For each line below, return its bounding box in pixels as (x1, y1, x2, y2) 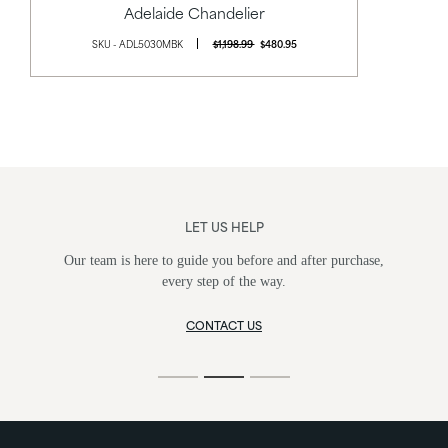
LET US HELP (184, 215, 264, 236)
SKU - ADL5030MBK (91, 35, 183, 51)
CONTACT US (186, 315, 262, 334)
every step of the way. (162, 273, 286, 289)
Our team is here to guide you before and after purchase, (64, 252, 384, 268)
